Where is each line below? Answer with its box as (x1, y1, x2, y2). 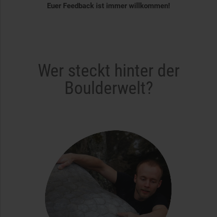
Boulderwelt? (64, 77, 153, 98)
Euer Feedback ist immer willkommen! (47, 1, 170, 10)
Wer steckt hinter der (37, 60, 180, 81)
